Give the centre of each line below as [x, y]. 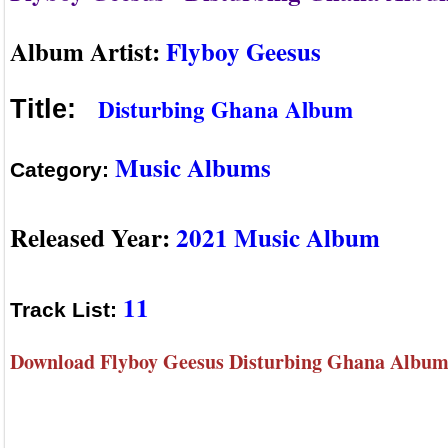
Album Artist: [88, 51]
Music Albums [193, 167]
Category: [62, 169]
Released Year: [93, 237]
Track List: [66, 310]
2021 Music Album [278, 237]
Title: [51, 109]
